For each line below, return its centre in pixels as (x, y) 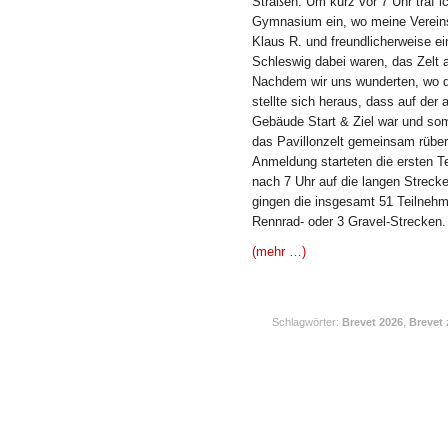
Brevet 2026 (372, 322)
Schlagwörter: (307, 322)
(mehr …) (279, 251)
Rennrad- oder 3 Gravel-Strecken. (349, 221)
